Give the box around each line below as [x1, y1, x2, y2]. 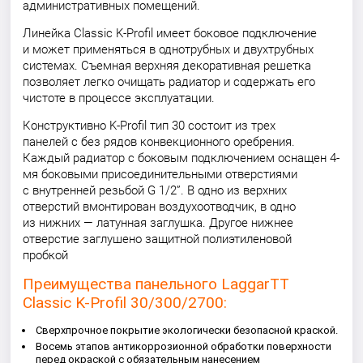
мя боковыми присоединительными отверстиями [23, 167, 298, 181]
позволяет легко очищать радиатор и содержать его [23, 75, 316, 89]
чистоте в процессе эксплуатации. [23, 91, 216, 105]
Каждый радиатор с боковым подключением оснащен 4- [23, 151, 340, 165]
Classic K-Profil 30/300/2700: [23, 293, 228, 312]
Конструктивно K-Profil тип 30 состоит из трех [23, 118, 276, 133]
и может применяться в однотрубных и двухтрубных [23, 42, 314, 57]
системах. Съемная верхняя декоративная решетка [23, 58, 312, 73]
